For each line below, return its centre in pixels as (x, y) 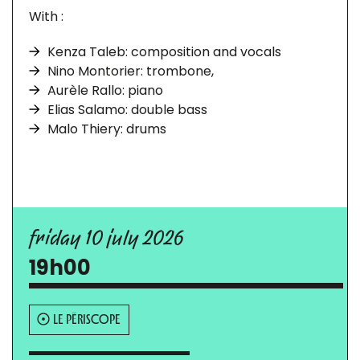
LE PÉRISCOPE (87, 319)
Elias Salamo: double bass (127, 110)
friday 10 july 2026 (106, 237)
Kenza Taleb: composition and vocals (164, 52)
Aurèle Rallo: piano (105, 90)
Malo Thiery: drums (107, 129)
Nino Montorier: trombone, (131, 71)
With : (48, 16)
